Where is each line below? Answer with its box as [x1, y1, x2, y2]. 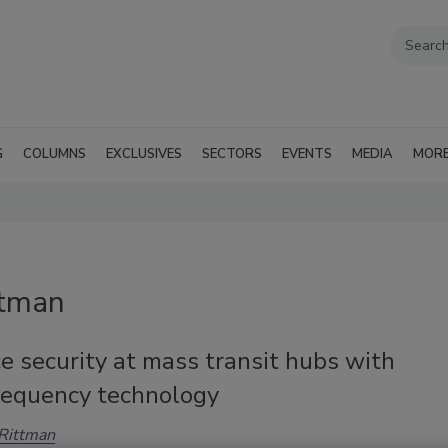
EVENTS [282, 144, 332, 163]
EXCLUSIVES [106, 144, 182, 163]
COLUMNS [23, 144, 86, 163]
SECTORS [202, 144, 262, 163]
